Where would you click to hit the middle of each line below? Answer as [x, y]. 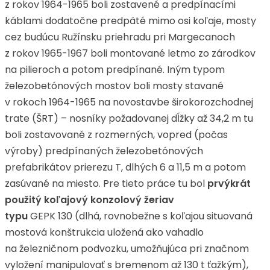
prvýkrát [229, 184]
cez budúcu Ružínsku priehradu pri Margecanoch [120, 37]
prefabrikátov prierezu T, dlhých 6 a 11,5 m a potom [125, 167]
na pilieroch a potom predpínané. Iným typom [115, 70]
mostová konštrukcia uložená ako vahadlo [104, 232]
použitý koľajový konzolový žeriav [89, 200]
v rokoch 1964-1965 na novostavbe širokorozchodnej [129, 102]
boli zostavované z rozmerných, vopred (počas [116, 135]
